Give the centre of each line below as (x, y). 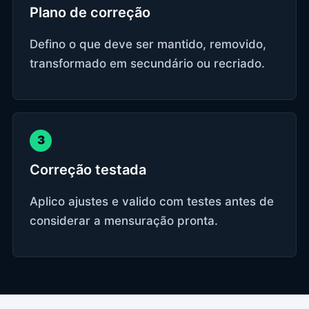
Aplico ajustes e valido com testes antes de (152, 201)
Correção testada (88, 169)
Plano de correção (90, 12)
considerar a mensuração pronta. (124, 220)
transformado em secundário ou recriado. (147, 63)
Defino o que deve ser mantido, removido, (148, 44)
